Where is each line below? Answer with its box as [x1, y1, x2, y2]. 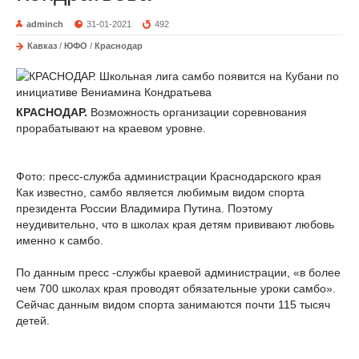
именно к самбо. [16, 234, 103, 247]
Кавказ [27, 41, 57, 50]
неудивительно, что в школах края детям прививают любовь [16, 218, 334, 231]
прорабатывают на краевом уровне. [16, 122, 206, 135]
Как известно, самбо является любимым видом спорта [16, 186, 305, 199]
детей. [16, 314, 50, 327]
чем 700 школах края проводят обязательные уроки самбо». [16, 282, 336, 295]
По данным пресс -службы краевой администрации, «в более [16, 266, 341, 279]
